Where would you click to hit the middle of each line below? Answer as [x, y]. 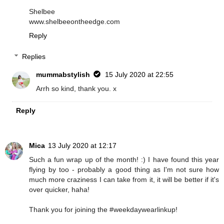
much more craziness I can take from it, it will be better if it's [124, 180]
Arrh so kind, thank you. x [76, 88]
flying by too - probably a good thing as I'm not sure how [124, 170]
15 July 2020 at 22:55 [139, 74]
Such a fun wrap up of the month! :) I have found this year [124, 160]
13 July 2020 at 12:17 [82, 146]
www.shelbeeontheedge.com [74, 22]
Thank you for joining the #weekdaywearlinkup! [103, 210]
